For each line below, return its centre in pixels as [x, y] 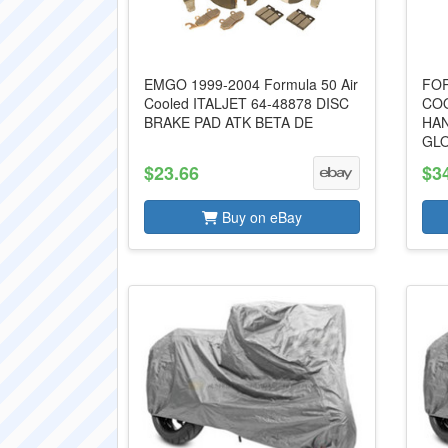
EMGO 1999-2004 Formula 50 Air [251, 84]
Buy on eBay [259, 217]
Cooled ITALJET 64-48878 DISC [246, 103]
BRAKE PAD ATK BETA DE [228, 122]
